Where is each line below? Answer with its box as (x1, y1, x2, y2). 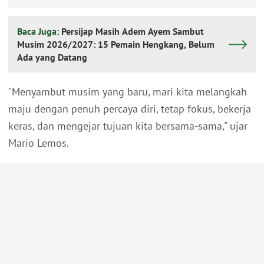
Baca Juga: (17, 25, 61, 38)
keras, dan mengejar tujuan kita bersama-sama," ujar (8, 119, 247, 133)
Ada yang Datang (17, 51, 87, 64)
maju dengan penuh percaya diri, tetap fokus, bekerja (8, 102, 251, 116)
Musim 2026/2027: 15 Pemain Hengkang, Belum (17, 38, 214, 51)
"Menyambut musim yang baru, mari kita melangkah (8, 85, 247, 99)
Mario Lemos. (8, 136, 69, 150)
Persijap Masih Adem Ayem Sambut (61, 25, 204, 38)
